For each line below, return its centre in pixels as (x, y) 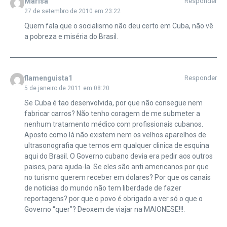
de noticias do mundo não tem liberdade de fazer (103, 188)
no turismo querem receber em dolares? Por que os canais (117, 177)
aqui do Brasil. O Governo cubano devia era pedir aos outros (118, 156)
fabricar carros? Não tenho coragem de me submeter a (112, 113)
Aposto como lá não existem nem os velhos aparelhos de (115, 135)
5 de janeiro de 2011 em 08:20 (67, 88)
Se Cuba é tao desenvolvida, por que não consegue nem (113, 103)
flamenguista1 (48, 78)
